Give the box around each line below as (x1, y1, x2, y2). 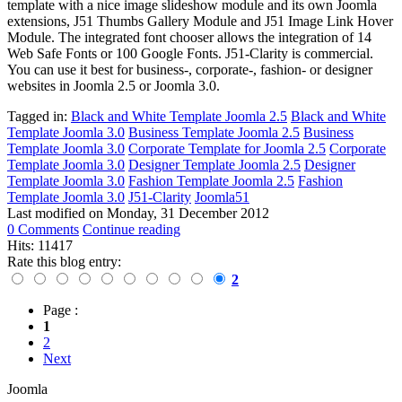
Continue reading (83, 222, 180, 238)
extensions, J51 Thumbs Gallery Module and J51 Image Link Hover (7, 13, 393, 30)
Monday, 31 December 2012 (107, 205, 269, 222)
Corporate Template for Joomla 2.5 (128, 141, 326, 157)
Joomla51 (195, 189, 249, 205)
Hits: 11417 (7, 238, 73, 254)
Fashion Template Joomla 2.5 (128, 173, 294, 189)
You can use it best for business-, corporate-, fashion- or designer (7, 62, 372, 78)
